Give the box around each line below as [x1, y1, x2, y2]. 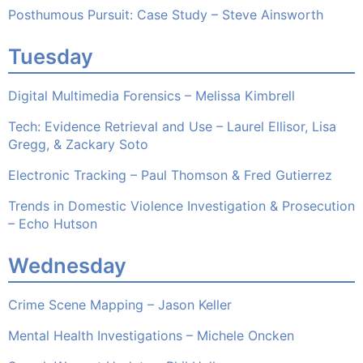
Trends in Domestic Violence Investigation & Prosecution [8, 198, 355, 215]
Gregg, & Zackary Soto [8, 136, 148, 153]
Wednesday [8, 253, 126, 279]
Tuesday [8, 44, 93, 70]
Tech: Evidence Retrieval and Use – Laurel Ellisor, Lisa [8, 118, 336, 135]
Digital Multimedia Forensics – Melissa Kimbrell [8, 88, 295, 105]
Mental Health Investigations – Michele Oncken [8, 327, 294, 344]
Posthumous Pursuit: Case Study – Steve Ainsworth [8, 6, 323, 23]
